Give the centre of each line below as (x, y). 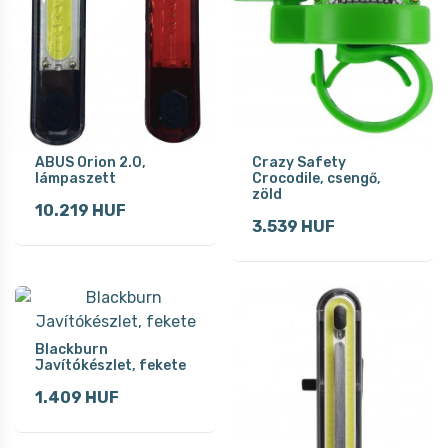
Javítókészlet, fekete (110, 365)
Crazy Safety (299, 162)
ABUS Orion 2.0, (90, 162)
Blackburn (71, 349)
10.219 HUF (80, 210)
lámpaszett (75, 178)
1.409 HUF (77, 397)
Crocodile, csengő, (316, 178)
